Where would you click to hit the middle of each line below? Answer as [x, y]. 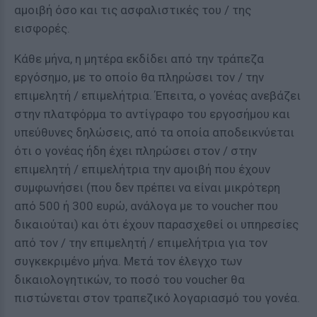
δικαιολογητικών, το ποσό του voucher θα [129, 279]
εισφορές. [42, 28]
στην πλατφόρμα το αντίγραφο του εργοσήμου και [152, 114]
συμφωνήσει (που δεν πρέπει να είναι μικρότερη [147, 188]
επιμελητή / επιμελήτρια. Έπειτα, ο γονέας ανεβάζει [157, 96]
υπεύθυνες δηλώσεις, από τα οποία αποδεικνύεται [154, 132]
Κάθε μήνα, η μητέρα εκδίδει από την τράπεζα [139, 59]
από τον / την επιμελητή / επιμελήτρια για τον [141, 243]
